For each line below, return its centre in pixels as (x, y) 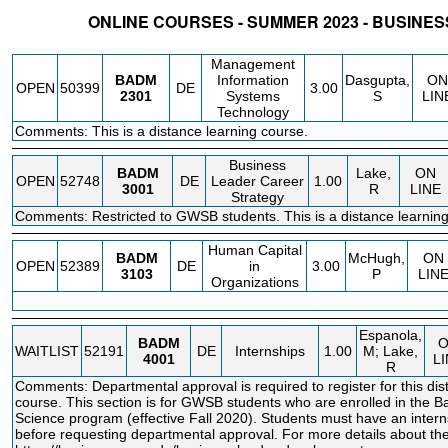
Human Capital (254, 250)
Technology (253, 112)
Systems (253, 96)
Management (253, 64)
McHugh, (376, 258)
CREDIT (327, 44)
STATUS (39, 44)
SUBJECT (133, 44)
